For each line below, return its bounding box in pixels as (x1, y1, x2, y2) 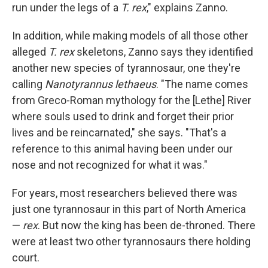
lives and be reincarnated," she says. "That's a (12, 126, 226, 139)
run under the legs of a (12, 1, 121, 14)
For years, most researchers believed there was (12, 187, 237, 199)
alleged (12, 45, 48, 58)
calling (12, 78, 45, 90)
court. (12, 251, 39, 264)
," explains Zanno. (147, 1, 228, 14)
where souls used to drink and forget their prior (12, 110, 234, 123)
